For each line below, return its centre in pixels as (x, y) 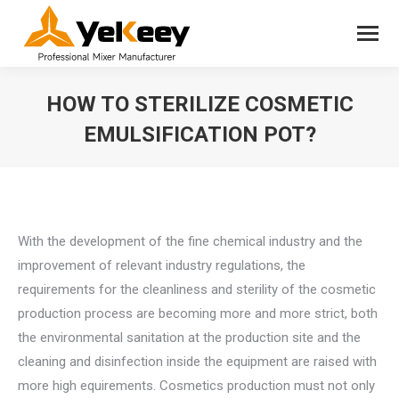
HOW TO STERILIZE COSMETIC (199, 104)
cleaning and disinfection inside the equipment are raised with (197, 362)
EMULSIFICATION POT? (199, 134)
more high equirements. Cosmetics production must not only (196, 386)
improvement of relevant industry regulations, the (162, 265)
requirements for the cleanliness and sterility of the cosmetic (197, 289)
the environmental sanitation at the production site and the (189, 338)
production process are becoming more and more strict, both (198, 313)
